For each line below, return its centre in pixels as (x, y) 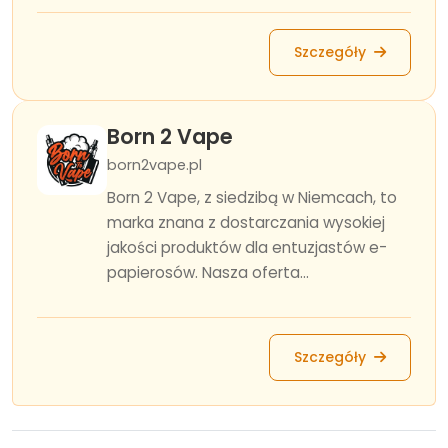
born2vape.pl (154, 165)
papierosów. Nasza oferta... (208, 272)
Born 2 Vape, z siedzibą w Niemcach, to (252, 197)
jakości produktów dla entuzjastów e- (247, 247)
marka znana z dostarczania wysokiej (246, 222)
